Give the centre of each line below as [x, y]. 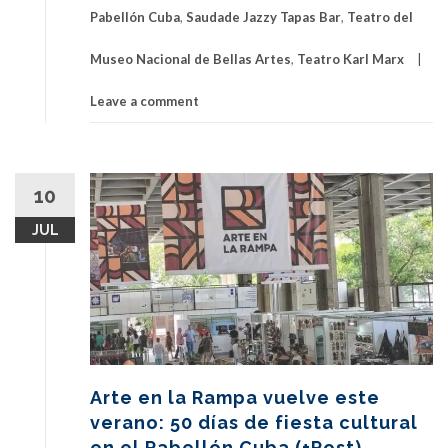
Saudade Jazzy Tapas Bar [263, 16]
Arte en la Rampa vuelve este [235, 397]
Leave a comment [144, 100]
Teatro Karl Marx [350, 58]
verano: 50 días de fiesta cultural [254, 422]
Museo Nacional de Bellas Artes [190, 58]
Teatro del [380, 16]
